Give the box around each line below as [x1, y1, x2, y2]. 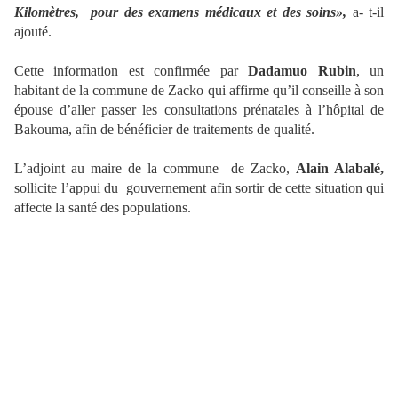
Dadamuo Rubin [248, 63, 356, 79]
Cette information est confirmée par [14, 63, 249, 79]
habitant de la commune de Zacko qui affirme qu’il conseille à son [14, 83, 384, 99]
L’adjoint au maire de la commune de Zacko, [14, 161, 296, 177]
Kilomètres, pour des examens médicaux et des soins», [14, 4, 346, 20]
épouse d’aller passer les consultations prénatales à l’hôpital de [14, 102, 384, 118]
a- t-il [346, 4, 384, 20]
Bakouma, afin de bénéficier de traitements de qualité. [14, 122, 314, 138]
